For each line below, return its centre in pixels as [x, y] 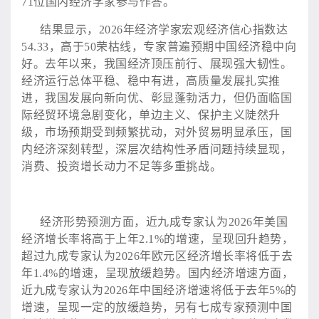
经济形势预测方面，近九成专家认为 [134, 221]
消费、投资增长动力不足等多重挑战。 [122, 166]
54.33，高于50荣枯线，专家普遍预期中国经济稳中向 [159, 46]
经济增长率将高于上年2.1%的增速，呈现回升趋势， [158, 239]
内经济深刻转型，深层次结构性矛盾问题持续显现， [157, 149]
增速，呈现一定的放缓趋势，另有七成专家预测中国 [157, 307]
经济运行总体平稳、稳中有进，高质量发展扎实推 [151, 80]
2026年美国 [258, 221]
